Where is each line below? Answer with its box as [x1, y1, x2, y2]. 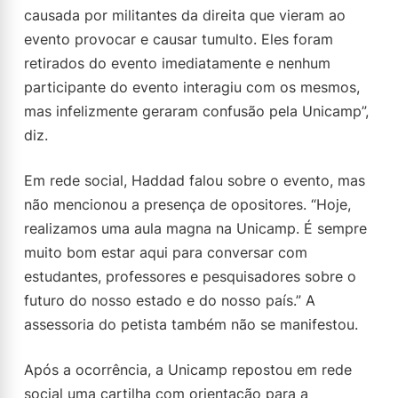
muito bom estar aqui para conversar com [24, 243, 307, 261]
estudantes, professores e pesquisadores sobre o [24, 267, 356, 285]
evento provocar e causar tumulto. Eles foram [24, 30, 333, 48]
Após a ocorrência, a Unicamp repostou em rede [24, 361, 352, 378]
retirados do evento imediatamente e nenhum [24, 54, 330, 72]
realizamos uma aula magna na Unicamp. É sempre [24, 219, 367, 237]
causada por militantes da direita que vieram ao [24, 6, 346, 24]
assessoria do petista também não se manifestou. [24, 315, 358, 333]
